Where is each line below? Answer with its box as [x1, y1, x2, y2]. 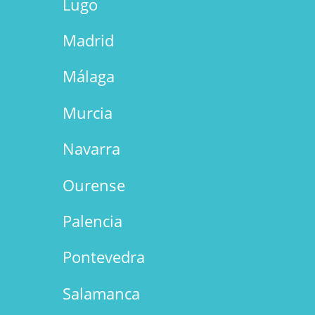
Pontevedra [62, 246, 145, 268]
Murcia [62, 101, 112, 123]
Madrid [62, 30, 114, 51]
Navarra [62, 138, 120, 160]
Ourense [62, 174, 125, 195]
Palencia [62, 210, 122, 231]
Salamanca [62, 282, 140, 304]
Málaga [62, 65, 115, 87]
